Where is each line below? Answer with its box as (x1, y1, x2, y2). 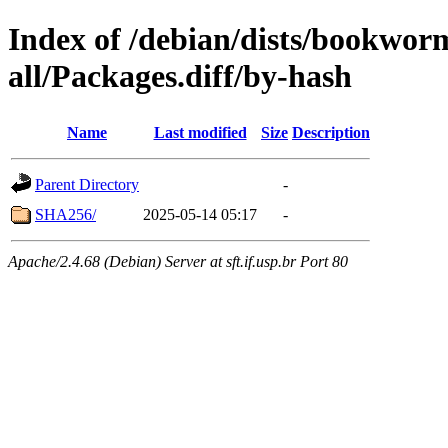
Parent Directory (35, 175, 139, 193)
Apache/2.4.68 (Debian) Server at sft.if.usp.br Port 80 (8, 252, 348, 270)
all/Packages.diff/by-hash (8, 58, 352, 95)
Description (292, 123, 370, 141)
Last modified (153, 123, 247, 141)
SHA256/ (35, 205, 96, 223)
